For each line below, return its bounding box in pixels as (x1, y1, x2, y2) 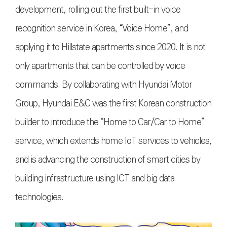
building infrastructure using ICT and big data (15, 171, 174, 185)
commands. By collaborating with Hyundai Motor (15, 77, 192, 92)
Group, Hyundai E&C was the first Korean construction (15, 96, 211, 110)
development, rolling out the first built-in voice (15, 2, 180, 17)
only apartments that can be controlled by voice (15, 58, 185, 73)
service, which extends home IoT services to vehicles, (15, 133, 212, 148)
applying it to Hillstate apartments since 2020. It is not (15, 40, 205, 54)
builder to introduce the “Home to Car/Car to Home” (15, 115, 204, 129)
